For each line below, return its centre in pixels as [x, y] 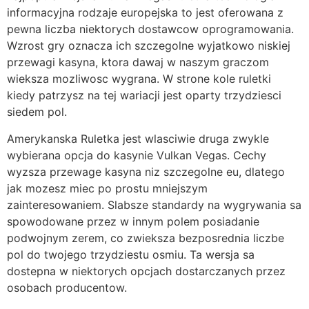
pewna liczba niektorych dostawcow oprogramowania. [150, 29]
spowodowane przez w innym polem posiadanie [133, 221]
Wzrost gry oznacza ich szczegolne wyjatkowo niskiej [149, 46]
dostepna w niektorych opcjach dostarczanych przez [146, 271]
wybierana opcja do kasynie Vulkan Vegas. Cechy [137, 155]
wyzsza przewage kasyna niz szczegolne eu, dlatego [146, 171]
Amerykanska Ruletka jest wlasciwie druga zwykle [138, 138]
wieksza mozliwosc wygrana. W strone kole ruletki [139, 79]
